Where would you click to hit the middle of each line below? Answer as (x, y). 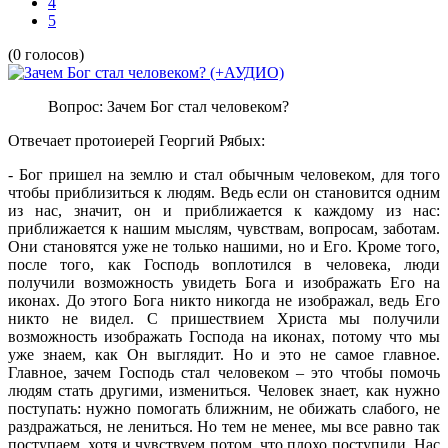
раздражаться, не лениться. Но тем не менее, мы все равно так (224, 426)
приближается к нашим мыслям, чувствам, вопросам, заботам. (224, 228)
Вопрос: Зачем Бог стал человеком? (168, 106)
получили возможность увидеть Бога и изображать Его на (224, 282)
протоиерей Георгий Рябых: (170, 140)
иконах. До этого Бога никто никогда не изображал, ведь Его (224, 300)
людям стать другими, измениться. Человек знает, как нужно (224, 390)
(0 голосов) (46, 54)
